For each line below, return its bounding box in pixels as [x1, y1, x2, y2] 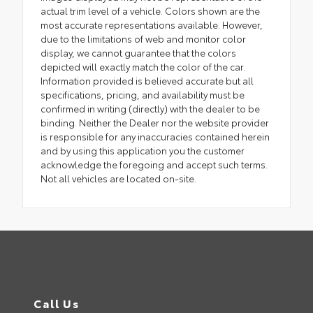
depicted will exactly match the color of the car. [41, 60, 245, 73]
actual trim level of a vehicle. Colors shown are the [41, 4, 260, 17]
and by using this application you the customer [41, 144, 245, 157]
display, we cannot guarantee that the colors [41, 46, 236, 59]
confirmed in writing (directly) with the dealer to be [41, 102, 260, 115]
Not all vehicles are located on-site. [41, 172, 196, 185]
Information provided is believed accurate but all [41, 74, 254, 87]
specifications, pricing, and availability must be [41, 88, 245, 101]
